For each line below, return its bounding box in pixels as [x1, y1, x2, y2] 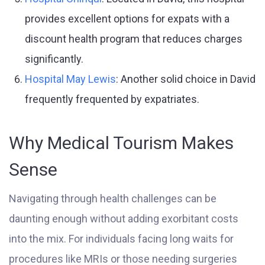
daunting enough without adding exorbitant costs [9, 212, 238, 225]
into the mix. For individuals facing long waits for [9, 232, 234, 245]
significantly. [25, 53, 83, 65]
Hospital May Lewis [25, 73, 116, 85]
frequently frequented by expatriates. [25, 93, 199, 105]
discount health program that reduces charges [25, 33, 243, 45]
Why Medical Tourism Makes [9, 132, 234, 153]
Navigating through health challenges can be [9, 192, 216, 205]
